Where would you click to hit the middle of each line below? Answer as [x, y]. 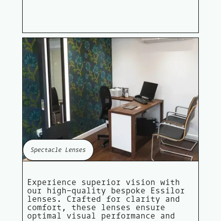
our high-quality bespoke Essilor [106, 190]
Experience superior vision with [103, 182]
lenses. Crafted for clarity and [103, 199]
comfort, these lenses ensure [96, 207]
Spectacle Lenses [58, 149]
